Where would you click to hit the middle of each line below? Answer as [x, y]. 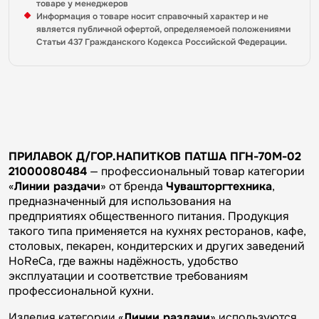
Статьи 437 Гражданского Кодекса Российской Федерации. [162, 42]
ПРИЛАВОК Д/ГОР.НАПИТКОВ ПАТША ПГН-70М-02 [155, 156]
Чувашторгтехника [219, 186]
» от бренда [133, 186]
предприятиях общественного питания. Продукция [149, 216]
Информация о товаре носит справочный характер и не [152, 16]
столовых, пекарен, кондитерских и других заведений [157, 246]
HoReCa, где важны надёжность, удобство [124, 261]
